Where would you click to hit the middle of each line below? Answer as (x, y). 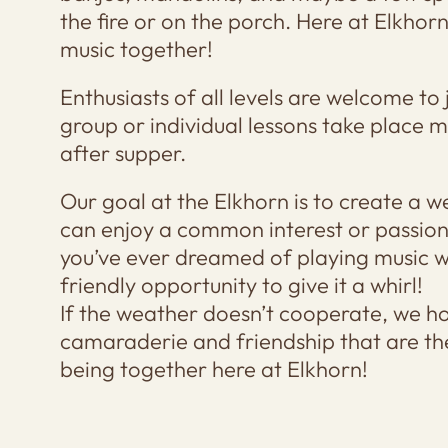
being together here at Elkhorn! (213, 369)
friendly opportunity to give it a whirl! (241, 285)
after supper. (122, 153)
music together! (136, 49)
